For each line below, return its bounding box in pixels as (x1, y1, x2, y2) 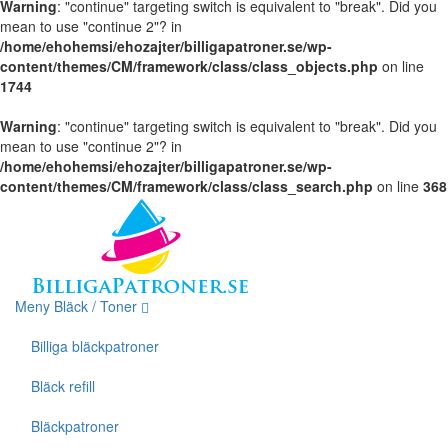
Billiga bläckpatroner (31, 335, 159, 356)
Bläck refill (31, 375, 95, 396)
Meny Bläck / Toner (15, 296, 141, 316)
